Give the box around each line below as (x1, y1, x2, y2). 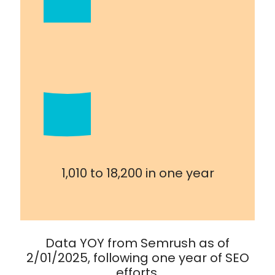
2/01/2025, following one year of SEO (26, 249, 249, 266)
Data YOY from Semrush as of (45, 234, 230, 252)
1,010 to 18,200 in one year (61, 164, 214, 182)
